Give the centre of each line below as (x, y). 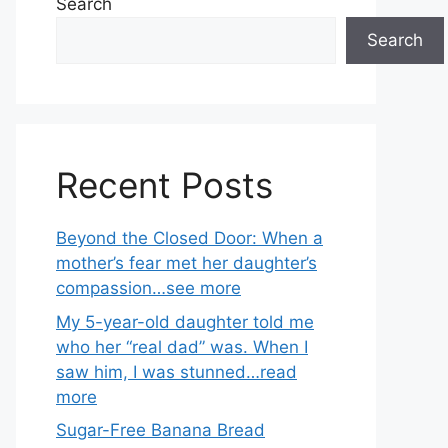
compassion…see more (148, 288)
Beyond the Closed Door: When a (189, 238)
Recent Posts (164, 185)
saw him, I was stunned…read (176, 371)
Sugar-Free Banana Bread (160, 430)
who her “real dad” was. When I (182, 346)
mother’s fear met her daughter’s (186, 263)
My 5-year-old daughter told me (185, 321)
